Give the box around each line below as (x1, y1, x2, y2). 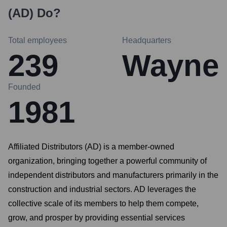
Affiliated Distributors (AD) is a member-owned (8, 142, 174, 151)
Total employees (8, 36, 67, 45)
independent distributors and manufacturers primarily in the (8, 171, 218, 179)
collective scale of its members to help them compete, (8, 199, 199, 208)
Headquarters (122, 36, 171, 45)
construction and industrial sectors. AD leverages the (8, 185, 196, 194)
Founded (8, 83, 41, 91)
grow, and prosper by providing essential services (8, 213, 185, 222)
